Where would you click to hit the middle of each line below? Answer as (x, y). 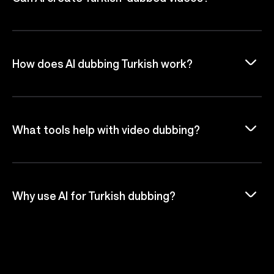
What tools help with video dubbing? (106, 129)
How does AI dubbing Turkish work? (102, 63)
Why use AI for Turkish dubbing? (94, 195)
